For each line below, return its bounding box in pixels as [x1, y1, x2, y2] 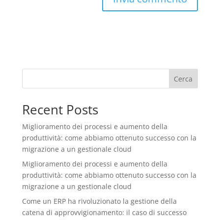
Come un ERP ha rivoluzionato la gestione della [22, 196, 177, 206]
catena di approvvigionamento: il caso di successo [22, 208, 187, 218]
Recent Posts [22, 101, 98, 119]
